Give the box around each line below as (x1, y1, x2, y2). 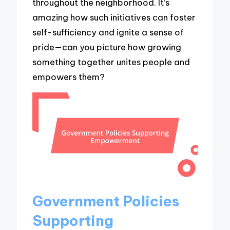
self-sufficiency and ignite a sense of (32, 26, 184, 37)
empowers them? (32, 71, 105, 82)
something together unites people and (32, 56, 190, 67)
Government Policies (32, 191, 180, 210)
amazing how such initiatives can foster (32, 11, 196, 23)
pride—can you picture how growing (32, 41, 182, 52)
